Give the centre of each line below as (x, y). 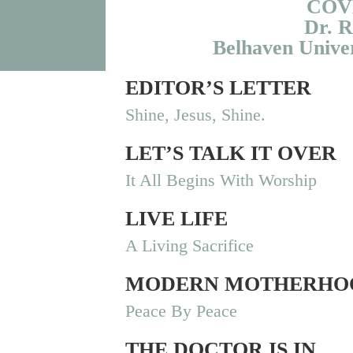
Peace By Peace (182, 310)
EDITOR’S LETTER (219, 87)
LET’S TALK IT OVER (231, 153)
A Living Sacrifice (190, 245)
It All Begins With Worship (221, 180)
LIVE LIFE (177, 218)
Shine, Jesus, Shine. (196, 114)
